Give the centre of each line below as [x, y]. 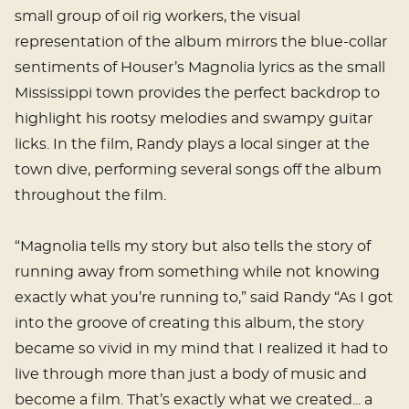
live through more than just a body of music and [191, 375]
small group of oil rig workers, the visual [157, 17]
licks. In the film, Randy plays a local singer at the [192, 145]
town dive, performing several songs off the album [198, 170]
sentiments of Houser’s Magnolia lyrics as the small [200, 68]
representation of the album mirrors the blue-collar [201, 42]
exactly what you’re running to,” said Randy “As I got [174, 298]
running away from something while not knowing [197, 273]
